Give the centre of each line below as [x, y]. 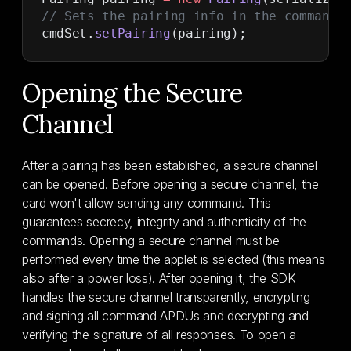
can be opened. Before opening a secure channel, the [170, 184]
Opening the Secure [132, 93]
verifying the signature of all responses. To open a [159, 335]
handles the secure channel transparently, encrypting [166, 297]
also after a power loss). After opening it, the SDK [159, 278]
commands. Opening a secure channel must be [151, 241]
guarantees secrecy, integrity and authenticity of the [165, 222]
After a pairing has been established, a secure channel [170, 165]
